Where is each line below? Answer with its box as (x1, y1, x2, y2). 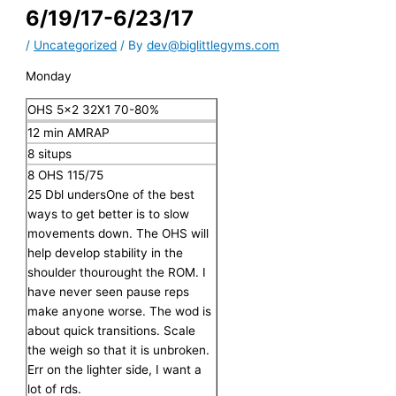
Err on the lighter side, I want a (27, 362, 202, 377)
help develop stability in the (27, 245, 184, 260)
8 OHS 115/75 (27, 167, 104, 182)
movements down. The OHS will (27, 225, 209, 240)
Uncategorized (34, 38, 118, 53)
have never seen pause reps (27, 284, 190, 299)
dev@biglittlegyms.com (147, 38, 280, 53)
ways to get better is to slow (27, 206, 190, 221)
